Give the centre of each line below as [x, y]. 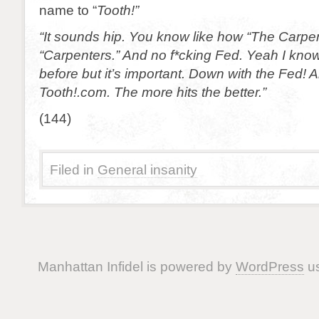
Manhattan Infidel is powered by [136, 266]
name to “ [68, 10]
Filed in [72, 169]
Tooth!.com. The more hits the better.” [153, 92]
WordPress [270, 266]
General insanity [147, 169]
